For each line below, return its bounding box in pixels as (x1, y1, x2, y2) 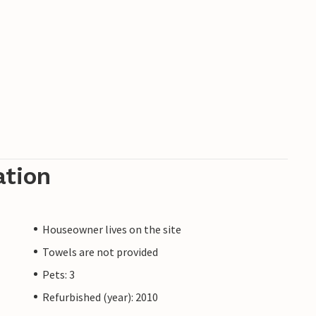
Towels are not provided (42, 244, 158, 259)
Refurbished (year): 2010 (42, 289, 158, 304)
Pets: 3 (42, 267, 75, 281)
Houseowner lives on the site (42, 221, 181, 236)
